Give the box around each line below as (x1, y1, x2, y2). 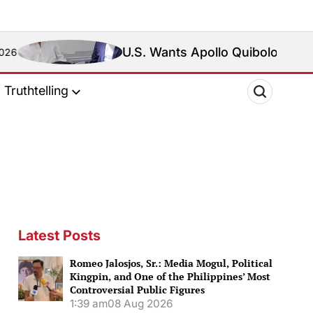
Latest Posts (18, 227, 101, 244)
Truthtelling (3, 83, 68, 99)
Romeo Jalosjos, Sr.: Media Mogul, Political (70, 256, 272, 270)
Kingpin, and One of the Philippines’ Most (70, 270, 270, 283)
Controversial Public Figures (70, 283, 205, 296)
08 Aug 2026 (108, 297, 173, 310)
